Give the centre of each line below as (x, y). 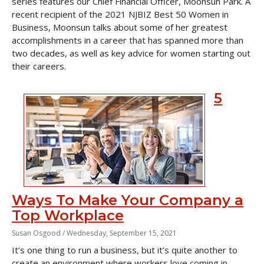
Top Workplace (68, 215)
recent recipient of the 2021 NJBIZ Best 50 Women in (120, 14)
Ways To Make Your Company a (128, 200)
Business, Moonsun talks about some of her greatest (120, 27)
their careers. (39, 66)
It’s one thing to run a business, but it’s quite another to (125, 250)
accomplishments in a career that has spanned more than (128, 40)
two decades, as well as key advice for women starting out (131, 53)
